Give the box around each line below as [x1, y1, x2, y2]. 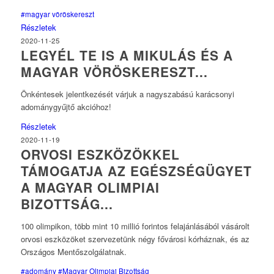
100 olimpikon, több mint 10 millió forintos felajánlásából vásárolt [20, 220, 250, 232]
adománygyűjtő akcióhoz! [20, 101, 111, 113]
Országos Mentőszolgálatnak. [20, 246, 127, 258]
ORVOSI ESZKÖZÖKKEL [20, 145, 180, 164]
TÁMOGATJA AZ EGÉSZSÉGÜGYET [20, 161, 252, 180]
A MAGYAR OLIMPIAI [20, 178, 160, 197]
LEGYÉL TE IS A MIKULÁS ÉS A [20, 46, 233, 65]
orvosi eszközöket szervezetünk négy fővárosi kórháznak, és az [20, 233, 250, 245]
